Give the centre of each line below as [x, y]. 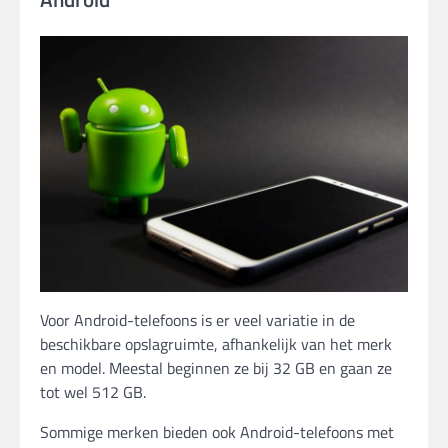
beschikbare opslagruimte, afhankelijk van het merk [216, 344]
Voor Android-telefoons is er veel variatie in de [197, 320]
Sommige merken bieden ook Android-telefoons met [217, 432]
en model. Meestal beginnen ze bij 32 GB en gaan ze [216, 368]
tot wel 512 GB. [93, 392]
